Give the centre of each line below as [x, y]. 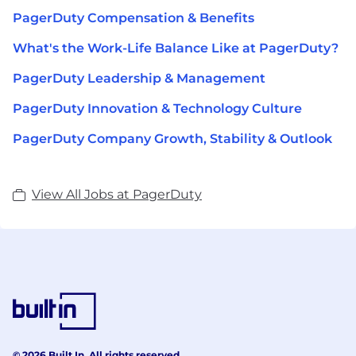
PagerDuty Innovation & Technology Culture [157, 109]
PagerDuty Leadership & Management [139, 79]
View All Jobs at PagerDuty [117, 195]
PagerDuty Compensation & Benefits [133, 18]
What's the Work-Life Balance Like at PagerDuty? [176, 48]
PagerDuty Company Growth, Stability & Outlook [172, 139]
